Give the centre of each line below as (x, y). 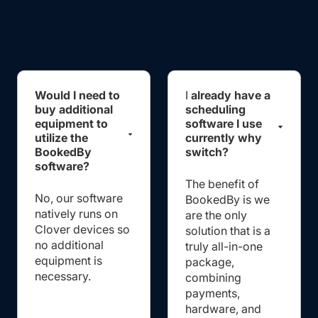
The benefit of (222, 183)
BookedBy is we (227, 199)
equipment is (68, 260)
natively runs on (76, 213)
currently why (224, 137)
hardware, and (223, 308)
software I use (224, 123)
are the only (216, 215)
